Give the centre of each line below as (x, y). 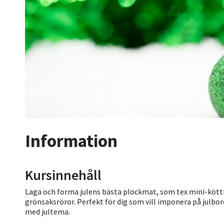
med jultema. (47, 211)
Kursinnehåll (63, 175)
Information (71, 141)
